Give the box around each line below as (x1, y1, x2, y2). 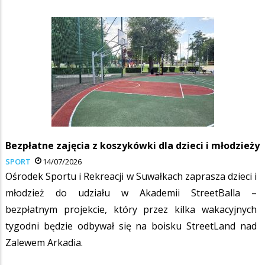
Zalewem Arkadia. (5, 235, 83, 249)
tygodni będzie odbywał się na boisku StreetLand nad (5, 219, 257, 232)
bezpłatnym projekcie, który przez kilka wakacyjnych (5, 202, 257, 216)
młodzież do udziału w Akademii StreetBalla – (5, 186, 257, 199)
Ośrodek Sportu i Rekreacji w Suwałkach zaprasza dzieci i (5, 169, 257, 183)
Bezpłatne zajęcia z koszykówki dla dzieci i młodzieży (5, 138, 260, 152)
